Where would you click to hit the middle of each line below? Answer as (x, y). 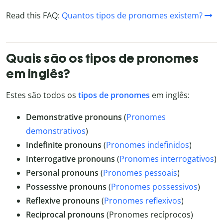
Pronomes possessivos (154, 187)
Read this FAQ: (34, 16)
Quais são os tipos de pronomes (102, 58)
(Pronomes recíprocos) (149, 215)
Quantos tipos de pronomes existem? (132, 16)
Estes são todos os (42, 95)
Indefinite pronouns (64, 145)
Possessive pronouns (66, 187)
